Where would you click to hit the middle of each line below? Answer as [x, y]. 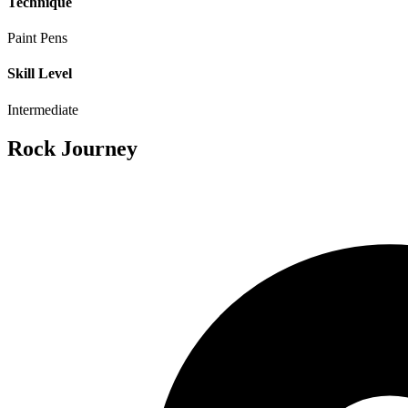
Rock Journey [72, 148]
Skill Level [40, 74]
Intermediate [43, 109]
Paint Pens [37, 38]
